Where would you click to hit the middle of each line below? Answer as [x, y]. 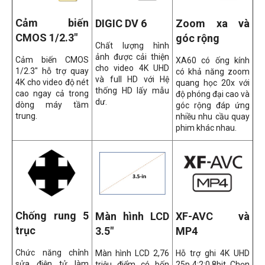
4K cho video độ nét [52, 83]
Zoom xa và [213, 23]
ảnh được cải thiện [132, 56]
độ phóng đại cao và [213, 94]
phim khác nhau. [206, 127]
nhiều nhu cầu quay [213, 116]
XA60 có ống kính [213, 60]
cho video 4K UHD [132, 68]
